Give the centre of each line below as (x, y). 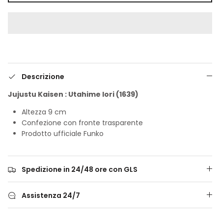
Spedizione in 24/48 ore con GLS (80, 169)
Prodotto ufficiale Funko (63, 133)
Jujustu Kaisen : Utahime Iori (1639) (73, 94)
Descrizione (43, 76)
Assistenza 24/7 (51, 195)
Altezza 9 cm (44, 112)
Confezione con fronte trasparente (82, 123)
